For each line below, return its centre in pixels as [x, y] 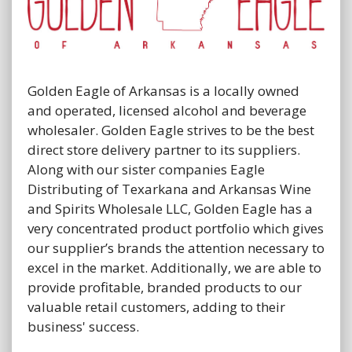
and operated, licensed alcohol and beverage [167, 111]
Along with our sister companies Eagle [146, 170]
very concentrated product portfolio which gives [176, 229]
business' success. [83, 327]
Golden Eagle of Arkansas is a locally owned [163, 91]
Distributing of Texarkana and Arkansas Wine [169, 189]
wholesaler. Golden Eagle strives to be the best [171, 130]
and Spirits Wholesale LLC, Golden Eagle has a [170, 209]
